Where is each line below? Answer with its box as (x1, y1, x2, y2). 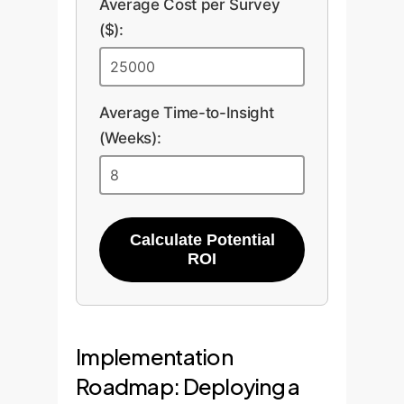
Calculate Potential (129, 230, 275, 249)
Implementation (76, 342, 233, 370)
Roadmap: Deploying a (76, 372, 300, 399)
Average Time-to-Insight (99, 103, 274, 122)
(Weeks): (99, 128, 161, 147)
